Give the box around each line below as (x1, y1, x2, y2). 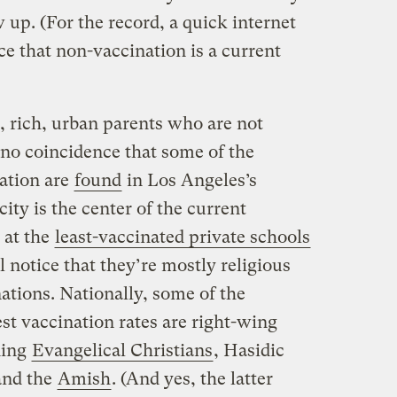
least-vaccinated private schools (54, 227, 310, 248)
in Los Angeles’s (121, 170, 257, 191)
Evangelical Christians (31, 340, 213, 362)
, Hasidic (213, 340, 284, 362)
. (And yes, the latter (111, 369, 273, 390)
